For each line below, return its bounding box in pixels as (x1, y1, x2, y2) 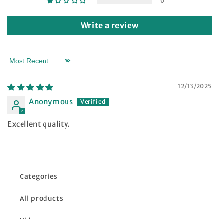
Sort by (7, 60, 33, 70)
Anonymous (29, 96, 73, 106)
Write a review (80, 20, 139, 30)
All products (20, 194, 64, 203)
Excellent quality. (7, 119, 70, 129)
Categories (20, 172, 58, 181)
